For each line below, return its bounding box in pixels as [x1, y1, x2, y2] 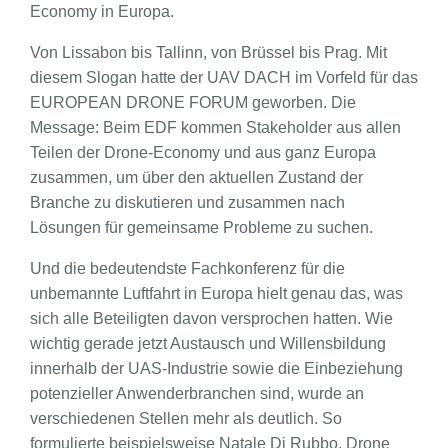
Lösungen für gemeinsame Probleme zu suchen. [30, 218, 373, 236]
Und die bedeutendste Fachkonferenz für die [30, 259, 345, 277]
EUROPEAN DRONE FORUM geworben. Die [30, 93, 356, 111]
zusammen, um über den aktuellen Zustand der [30, 168, 363, 186]
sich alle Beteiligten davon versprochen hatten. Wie [30, 309, 393, 327]
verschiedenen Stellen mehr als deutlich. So [30, 409, 342, 427]
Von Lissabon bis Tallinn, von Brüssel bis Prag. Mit [30, 43, 387, 61]
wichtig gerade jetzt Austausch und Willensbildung [30, 334, 386, 352]
